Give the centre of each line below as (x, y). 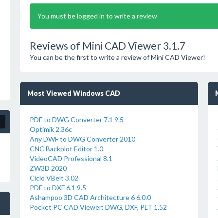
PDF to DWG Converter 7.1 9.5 (76, 119)
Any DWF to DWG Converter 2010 (82, 139)
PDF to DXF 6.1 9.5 (58, 188)
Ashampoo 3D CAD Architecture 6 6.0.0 (90, 197)
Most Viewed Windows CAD (73, 93)
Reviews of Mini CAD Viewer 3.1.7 (107, 45)
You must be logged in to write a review (97, 16)
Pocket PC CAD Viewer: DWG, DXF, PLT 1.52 (98, 207)
